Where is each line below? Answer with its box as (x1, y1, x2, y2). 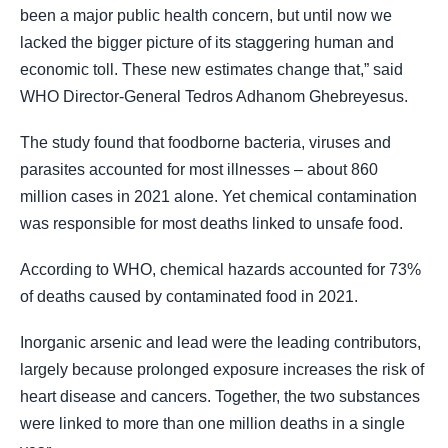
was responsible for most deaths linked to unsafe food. (20, 214, 403, 232)
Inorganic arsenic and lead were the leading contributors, (20, 334, 421, 352)
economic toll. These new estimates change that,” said (20, 60, 403, 78)
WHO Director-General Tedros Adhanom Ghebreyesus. (20, 87, 408, 105)
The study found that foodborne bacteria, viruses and (20, 133, 391, 151)
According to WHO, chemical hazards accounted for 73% (20, 261, 421, 279)
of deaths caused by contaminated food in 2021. (20, 288, 358, 306)
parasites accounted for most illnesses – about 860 (20, 160, 378, 178)
